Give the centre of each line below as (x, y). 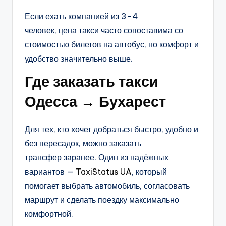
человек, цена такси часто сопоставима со (104, 31)
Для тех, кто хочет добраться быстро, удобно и (111, 129)
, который (149, 172)
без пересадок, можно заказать (83, 144)
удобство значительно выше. (79, 59)
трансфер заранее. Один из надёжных (97, 158)
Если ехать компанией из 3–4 (81, 16)
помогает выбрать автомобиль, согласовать (107, 186)
